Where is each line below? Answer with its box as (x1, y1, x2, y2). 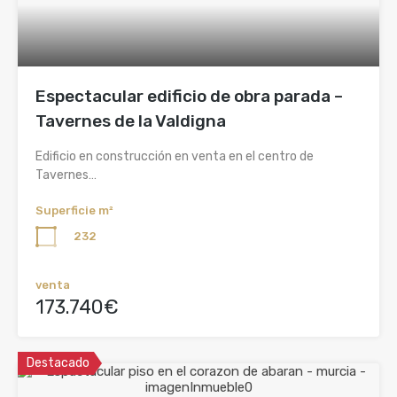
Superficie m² (35, 204, 113, 217)
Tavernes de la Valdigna (35, 111, 226, 131)
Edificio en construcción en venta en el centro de (35, 149, 314, 164)
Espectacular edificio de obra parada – (35, 86, 343, 106)
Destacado (27, 355, 90, 370)
